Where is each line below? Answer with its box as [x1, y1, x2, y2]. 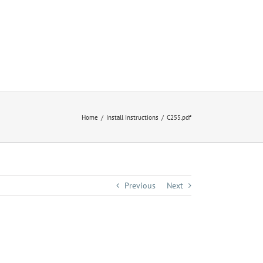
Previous [124, 180, 156, 191]
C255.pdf [167, 113, 191, 122]
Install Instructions [106, 113, 159, 122]
